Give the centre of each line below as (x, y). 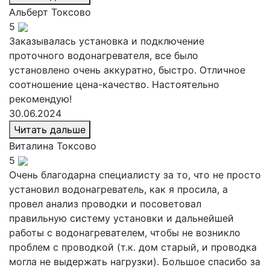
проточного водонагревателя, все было (104, 55)
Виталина (33, 146)
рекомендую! (40, 99)
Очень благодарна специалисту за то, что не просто (135, 174)
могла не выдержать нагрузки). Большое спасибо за (135, 261)
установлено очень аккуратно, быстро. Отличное (127, 70)
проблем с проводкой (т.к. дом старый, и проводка (133, 247)
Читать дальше (50, 129)
